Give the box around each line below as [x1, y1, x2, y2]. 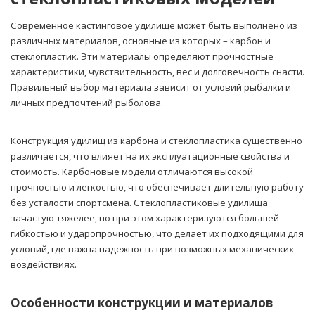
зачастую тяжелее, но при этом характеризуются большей [11, 212, 279, 225]
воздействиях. [11, 258, 77, 271]
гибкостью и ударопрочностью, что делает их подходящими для [11, 227, 304, 240]
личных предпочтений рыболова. [11, 96, 163, 110]
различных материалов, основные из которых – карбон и [11, 34, 271, 48]
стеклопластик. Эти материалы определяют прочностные [11, 50, 274, 63]
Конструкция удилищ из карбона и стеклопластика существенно [11, 134, 302, 148]
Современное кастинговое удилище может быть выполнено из [11, 19, 297, 32]
